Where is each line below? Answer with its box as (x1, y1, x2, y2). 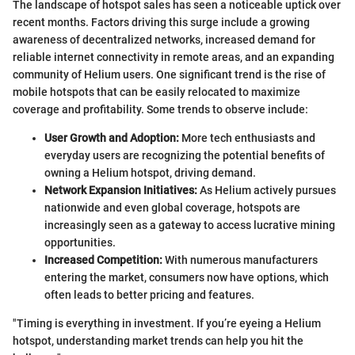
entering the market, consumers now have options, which (44, 271, 329, 284)
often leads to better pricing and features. (44, 288, 254, 301)
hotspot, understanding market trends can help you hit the (13, 334, 303, 347)
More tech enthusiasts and (179, 132, 315, 144)
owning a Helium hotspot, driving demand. (44, 166, 256, 179)
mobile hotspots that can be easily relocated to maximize (13, 86, 300, 98)
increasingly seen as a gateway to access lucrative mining (44, 219, 335, 231)
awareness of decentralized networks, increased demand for (13, 33, 315, 46)
